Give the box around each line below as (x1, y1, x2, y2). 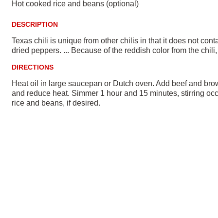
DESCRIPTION (12, 20, 58, 28)
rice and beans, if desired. (12, 99, 100, 107)
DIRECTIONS (12, 63, 54, 71)
